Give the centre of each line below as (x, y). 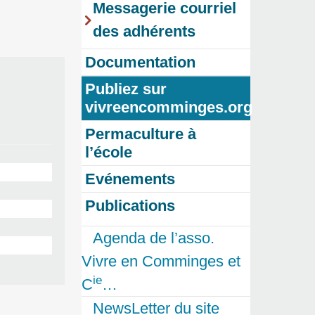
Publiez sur (126, 89)
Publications (130, 206)
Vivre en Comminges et (161, 262)
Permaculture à (141, 134)
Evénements (130, 179)
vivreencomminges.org (169, 108)
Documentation (140, 63)
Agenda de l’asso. (154, 238)
